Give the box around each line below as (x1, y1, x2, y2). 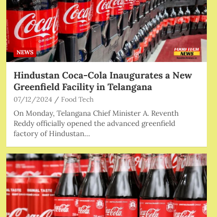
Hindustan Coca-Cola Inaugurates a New (13, 69, 192, 81)
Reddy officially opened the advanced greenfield (13, 118, 175, 128)
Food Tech (61, 94, 93, 104)
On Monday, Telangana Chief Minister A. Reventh (13, 108, 179, 118)
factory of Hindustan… (13, 128, 90, 138)
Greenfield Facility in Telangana (13, 80, 152, 93)
